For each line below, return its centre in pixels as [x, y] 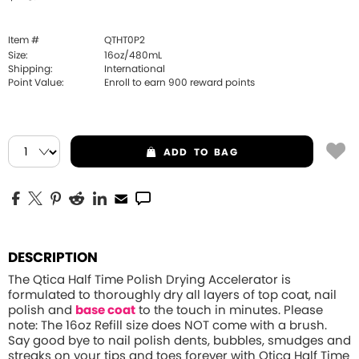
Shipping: [30, 69]
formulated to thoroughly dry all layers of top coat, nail [172, 295]
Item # [24, 40]
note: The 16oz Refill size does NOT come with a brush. [167, 326]
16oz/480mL [133, 55]
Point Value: [36, 83]
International [135, 69]
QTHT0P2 [125, 40]
